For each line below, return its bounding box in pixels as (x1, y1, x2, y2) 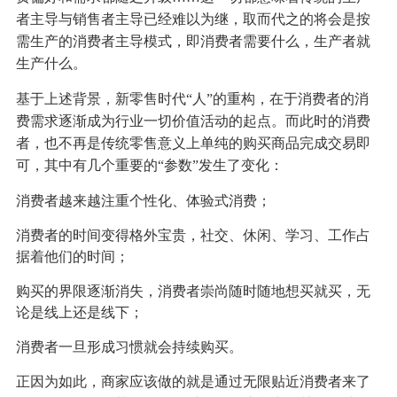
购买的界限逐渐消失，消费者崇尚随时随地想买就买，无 (15, 284, 370, 300)
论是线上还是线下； (15, 305, 144, 321)
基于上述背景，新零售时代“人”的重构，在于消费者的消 (15, 91, 369, 107)
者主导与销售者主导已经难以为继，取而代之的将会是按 (15, 12, 370, 27)
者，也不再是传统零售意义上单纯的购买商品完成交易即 (15, 136, 370, 152)
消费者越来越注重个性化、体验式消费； (15, 193, 271, 209)
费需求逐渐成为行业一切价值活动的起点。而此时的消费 (15, 113, 370, 129)
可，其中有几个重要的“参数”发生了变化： (15, 158, 284, 174)
